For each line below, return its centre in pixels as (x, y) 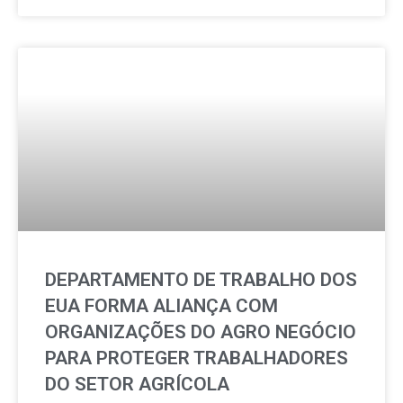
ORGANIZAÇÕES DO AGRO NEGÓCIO (201, 332)
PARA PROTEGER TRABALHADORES (197, 358)
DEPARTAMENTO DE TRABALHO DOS (201, 280)
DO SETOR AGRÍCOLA (137, 384)
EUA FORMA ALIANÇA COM (161, 306)
